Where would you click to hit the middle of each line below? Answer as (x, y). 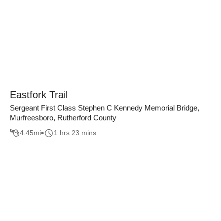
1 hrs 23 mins (75, 133)
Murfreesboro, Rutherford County (63, 118)
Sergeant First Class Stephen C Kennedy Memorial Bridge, (105, 108)
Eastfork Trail (39, 95)
